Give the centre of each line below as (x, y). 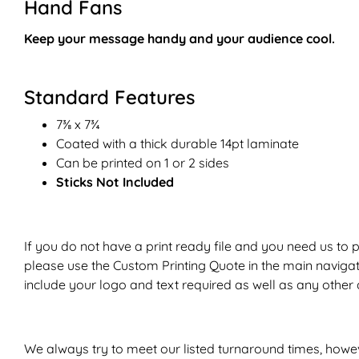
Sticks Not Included (115, 182)
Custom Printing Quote (179, 265)
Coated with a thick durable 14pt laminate (177, 143)
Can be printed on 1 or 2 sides (143, 162)
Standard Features (109, 97)
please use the (69, 265)
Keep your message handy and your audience (165, 38)
